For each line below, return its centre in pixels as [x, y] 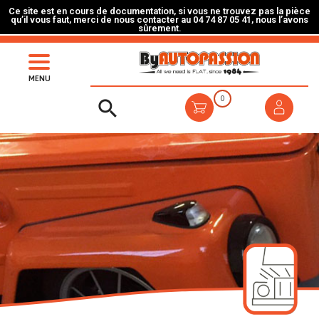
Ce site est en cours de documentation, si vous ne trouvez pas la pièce [159, 11]
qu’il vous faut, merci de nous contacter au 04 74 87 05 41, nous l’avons [159, 20]
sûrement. [159, 28]
